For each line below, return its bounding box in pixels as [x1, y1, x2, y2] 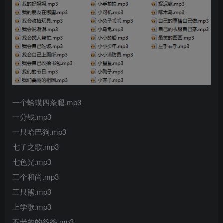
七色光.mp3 [12, 156, 51, 167]
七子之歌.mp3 [12, 141, 59, 152]
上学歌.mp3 [12, 201, 51, 212]
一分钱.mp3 [12, 111, 51, 122]
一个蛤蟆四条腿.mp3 [12, 97, 81, 108]
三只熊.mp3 [12, 186, 51, 197]
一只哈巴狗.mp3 [12, 126, 66, 137]
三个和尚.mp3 [12, 171, 59, 182]
